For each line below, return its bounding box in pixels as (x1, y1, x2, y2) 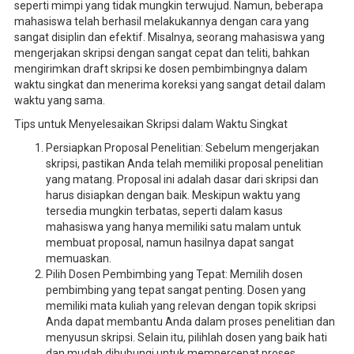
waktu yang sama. (13, 93, 105, 107)
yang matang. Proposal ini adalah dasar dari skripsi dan (45, 172, 318, 186)
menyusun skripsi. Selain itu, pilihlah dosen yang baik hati (45, 330, 327, 344)
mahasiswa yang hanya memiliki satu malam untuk (45, 220, 301, 233)
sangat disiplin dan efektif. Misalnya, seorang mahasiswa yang (13, 30, 325, 43)
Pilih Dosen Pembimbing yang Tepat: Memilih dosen (45, 267, 303, 281)
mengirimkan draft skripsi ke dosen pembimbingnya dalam (13, 62, 307, 75)
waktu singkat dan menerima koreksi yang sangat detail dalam (13, 77, 326, 91)
